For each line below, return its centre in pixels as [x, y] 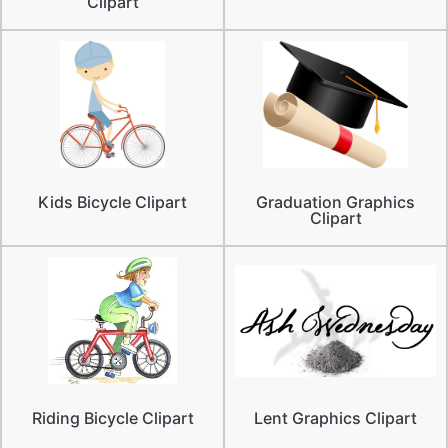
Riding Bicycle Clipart [112, 418]
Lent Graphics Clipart [335, 418]
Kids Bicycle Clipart [112, 202]
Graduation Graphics [335, 202]
